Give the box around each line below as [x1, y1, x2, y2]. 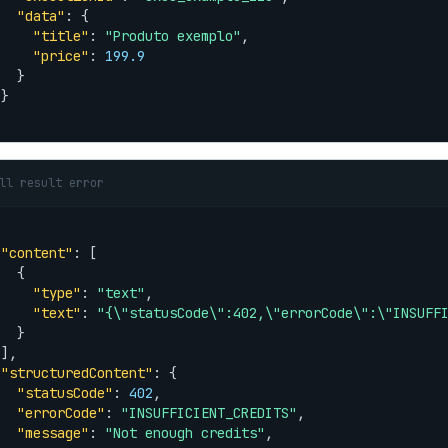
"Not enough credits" [105, 424, 265, 442]
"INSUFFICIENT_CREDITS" [121, 404, 297, 422]
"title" [33, 27, 89, 45]
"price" [33, 47, 89, 65]
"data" [17, 7, 65, 25]
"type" [33, 284, 81, 302]
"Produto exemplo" [105, 27, 241, 45]
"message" [17, 424, 89, 442]
